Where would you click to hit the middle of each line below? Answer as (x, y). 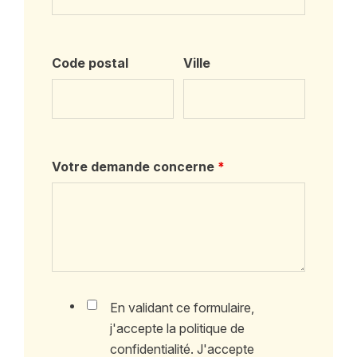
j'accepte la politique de (178, 328)
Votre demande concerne (135, 166)
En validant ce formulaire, (182, 307)
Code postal (90, 63)
